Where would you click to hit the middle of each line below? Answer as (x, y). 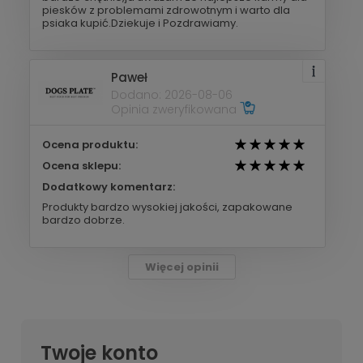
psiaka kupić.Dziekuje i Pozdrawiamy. (140, 23)
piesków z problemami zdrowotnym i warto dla (166, 11)
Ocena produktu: (90, 145)
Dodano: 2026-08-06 (172, 94)
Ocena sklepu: (81, 166)
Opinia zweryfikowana (175, 109)
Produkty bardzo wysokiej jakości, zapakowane (167, 207)
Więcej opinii (181, 267)
